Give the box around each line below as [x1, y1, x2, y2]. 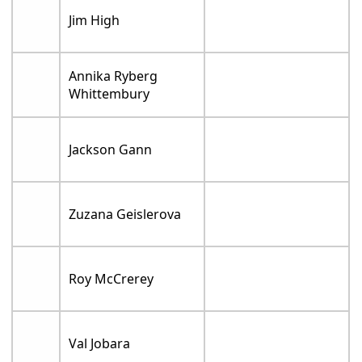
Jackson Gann [69, 141, 153, 159]
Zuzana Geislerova [69, 205, 182, 224]
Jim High [69, 11, 120, 30]
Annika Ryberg [69, 67, 158, 86]
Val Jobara [69, 335, 131, 353]
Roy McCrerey [69, 270, 154, 288]
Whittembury [69, 85, 150, 103]
